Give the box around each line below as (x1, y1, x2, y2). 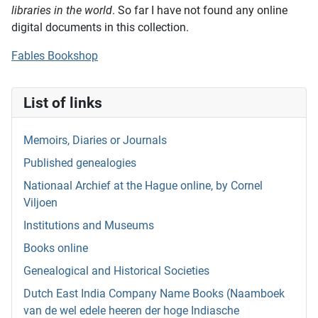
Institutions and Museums (23, 219, 154, 233)
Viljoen (23, 196, 57, 210)
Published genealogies (23, 156, 136, 170)
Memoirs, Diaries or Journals (23, 133, 167, 148)
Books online (23, 241, 88, 256)
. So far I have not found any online (112, 4, 287, 18)
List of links (23, 94, 102, 112)
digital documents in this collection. (11, 21, 189, 35)
